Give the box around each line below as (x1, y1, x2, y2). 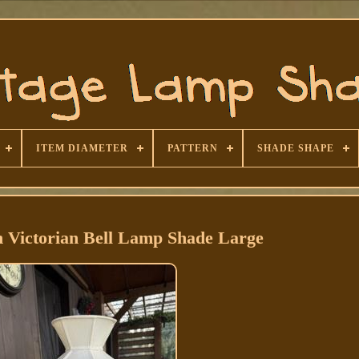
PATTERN (167, 143, 218, 154)
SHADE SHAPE (257, 143, 334, 154)
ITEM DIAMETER (36, 143, 128, 154)
